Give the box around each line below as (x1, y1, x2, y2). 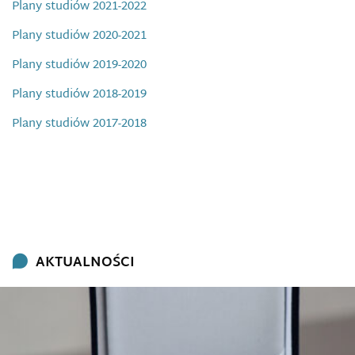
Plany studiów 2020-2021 (12, 25, 147, 47)
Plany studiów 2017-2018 (12, 113, 147, 135)
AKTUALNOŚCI (36, 250, 135, 275)
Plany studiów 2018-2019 (12, 84, 147, 105)
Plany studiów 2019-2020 (12, 55, 147, 76)
